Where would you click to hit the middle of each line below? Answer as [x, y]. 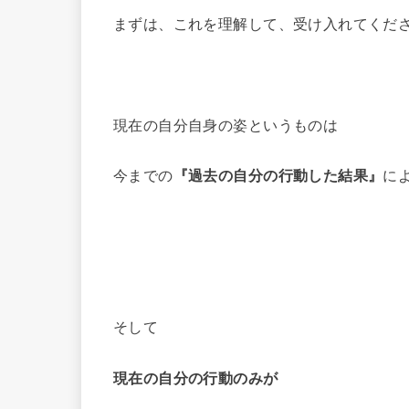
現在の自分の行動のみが [196, 378]
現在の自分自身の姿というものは [226, 125]
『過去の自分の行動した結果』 [278, 176]
